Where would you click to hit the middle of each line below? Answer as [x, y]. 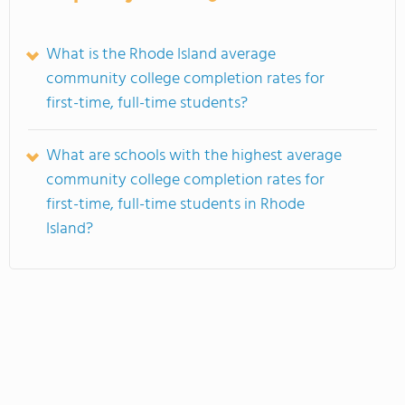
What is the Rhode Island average [161, 55]
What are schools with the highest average [194, 156]
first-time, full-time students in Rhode [175, 205]
